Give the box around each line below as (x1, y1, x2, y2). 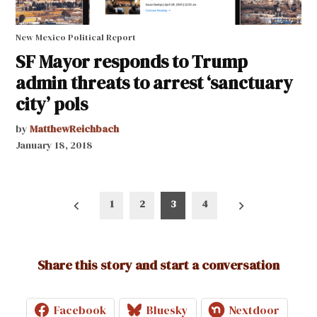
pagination (15, 210, 103, 235)
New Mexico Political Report (16, 30, 137, 43)
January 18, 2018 (16, 137, 93, 152)
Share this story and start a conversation (38, 256, 279, 275)
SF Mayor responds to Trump (16, 49, 248, 74)
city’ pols (16, 91, 88, 116)
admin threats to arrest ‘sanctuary (16, 70, 294, 95)
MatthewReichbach (30, 121, 120, 136)
